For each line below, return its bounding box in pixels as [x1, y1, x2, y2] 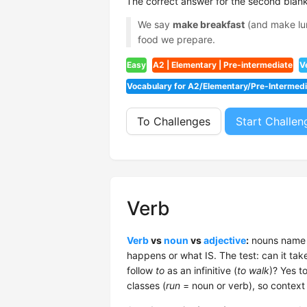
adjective [204, 234, 246, 246]
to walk [237, 265, 269, 276]
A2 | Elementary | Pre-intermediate [153, 60, 293, 70]
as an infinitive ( [164, 265, 237, 276]
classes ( [127, 280, 166, 291]
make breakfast [172, 19, 245, 30]
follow [127, 265, 156, 276]
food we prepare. [137, 34, 215, 45]
